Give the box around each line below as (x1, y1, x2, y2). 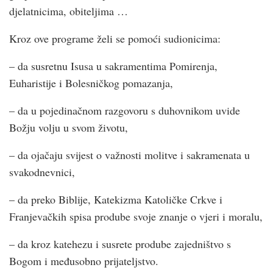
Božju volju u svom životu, (9, 119, 128, 135)
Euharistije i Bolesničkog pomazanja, (9, 75, 173, 90)
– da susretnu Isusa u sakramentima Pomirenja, (9, 58, 218, 73)
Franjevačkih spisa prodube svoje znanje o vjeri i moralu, (9, 208, 263, 224)
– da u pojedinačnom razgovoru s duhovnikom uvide (9, 102, 240, 118)
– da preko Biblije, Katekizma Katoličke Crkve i (9, 191, 222, 207)
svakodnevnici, (9, 164, 79, 179)
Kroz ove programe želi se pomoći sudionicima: (9, 30, 221, 46)
